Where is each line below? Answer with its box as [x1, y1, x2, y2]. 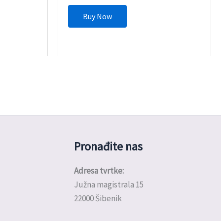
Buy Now [83, 11, 112, 22]
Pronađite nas [74, 139, 143, 154]
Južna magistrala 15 [74, 179, 144, 190]
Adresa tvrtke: [74, 165, 124, 177]
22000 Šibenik [74, 193, 122, 204]
